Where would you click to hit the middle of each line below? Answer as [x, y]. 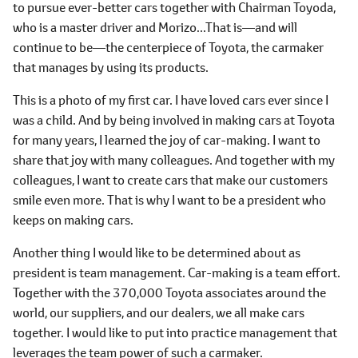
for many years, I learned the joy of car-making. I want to [167, 139]
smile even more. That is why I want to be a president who [169, 199]
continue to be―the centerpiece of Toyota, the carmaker [168, 47]
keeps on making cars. [73, 219]
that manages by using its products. [111, 67]
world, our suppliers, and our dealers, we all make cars [159, 312]
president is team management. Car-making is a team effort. [177, 272]
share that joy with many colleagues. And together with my [174, 159]
